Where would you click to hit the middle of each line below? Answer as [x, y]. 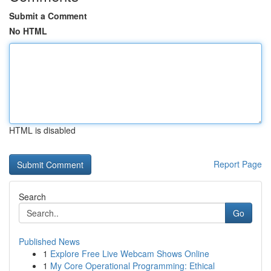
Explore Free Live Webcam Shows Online [130, 253]
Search [32, 197]
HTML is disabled [42, 130]
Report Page [238, 164]
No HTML [28, 31]
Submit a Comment [48, 16]
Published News [49, 241]
